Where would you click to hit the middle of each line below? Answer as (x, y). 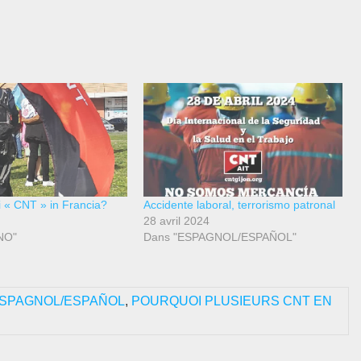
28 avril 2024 (176, 221)
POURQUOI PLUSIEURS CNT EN (232, 301)
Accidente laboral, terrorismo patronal (239, 205)
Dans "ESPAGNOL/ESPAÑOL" (220, 237)
